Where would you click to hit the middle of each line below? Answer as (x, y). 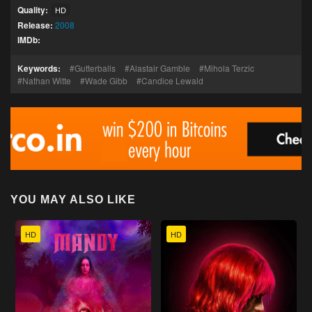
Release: (35, 25)
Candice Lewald (172, 80)
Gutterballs (95, 68)
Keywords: (39, 68)
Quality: (33, 10)
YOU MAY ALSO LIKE (73, 200)
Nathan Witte (47, 80)
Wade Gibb (106, 80)
